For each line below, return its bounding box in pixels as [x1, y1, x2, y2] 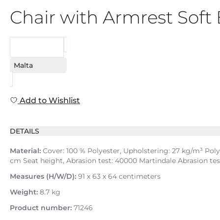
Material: [10, 146, 41, 155]
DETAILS [10, 127, 39, 136]
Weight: [10, 188, 38, 196]
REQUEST [20, 43, 54, 52]
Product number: [10, 203, 72, 212]
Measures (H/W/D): [10, 172, 76, 181]
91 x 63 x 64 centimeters [76, 172, 161, 181]
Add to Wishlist [18, 96, 80, 105]
